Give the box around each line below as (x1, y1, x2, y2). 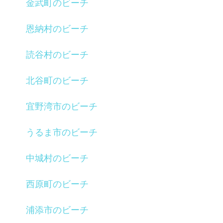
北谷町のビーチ (26, 75, 89, 86)
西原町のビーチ (26, 179, 89, 189)
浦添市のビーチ (26, 205, 89, 215)
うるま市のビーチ (26, 127, 98, 137)
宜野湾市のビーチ (26, 101, 98, 111)
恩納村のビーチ (26, 23, 89, 34)
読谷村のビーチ (26, 49, 89, 60)
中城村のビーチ (26, 153, 89, 163)
